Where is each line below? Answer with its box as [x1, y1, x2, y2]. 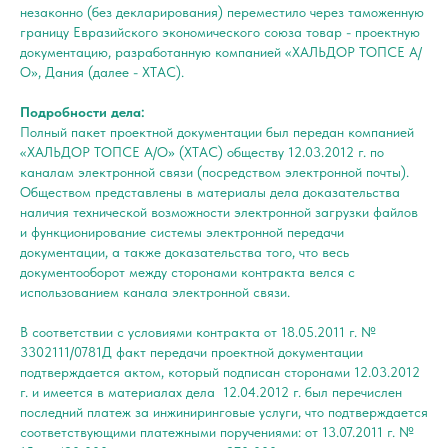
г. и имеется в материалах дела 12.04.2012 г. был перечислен [20, 383, 402, 400]
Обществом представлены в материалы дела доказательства [20, 183, 400, 200]
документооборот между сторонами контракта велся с [20, 263, 355, 280]
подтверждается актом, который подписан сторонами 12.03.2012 [20, 363, 420, 380]
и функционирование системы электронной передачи [20, 223, 344, 240]
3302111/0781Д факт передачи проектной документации [20, 343, 363, 360]
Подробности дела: [20, 103, 149, 120]
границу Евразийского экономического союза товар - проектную [20, 23, 420, 40]
